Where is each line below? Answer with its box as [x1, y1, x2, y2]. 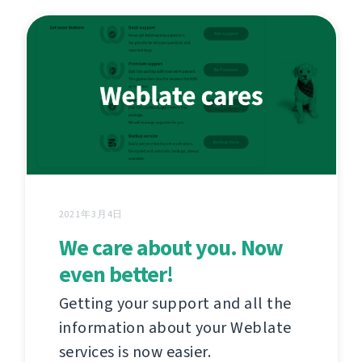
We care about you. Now [58, 233, 283, 263]
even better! [58, 259, 173, 290]
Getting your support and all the [58, 293, 292, 315]
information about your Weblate [58, 317, 292, 339]
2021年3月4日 [58, 208, 124, 221]
